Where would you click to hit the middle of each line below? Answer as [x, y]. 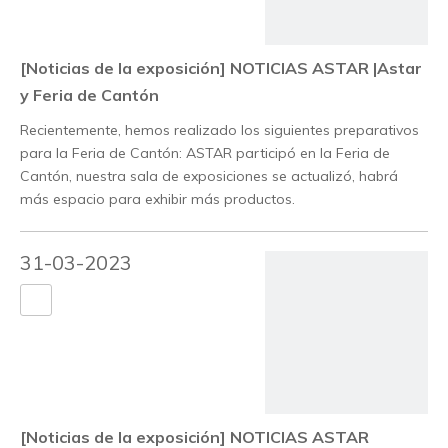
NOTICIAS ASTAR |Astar [326, 68]
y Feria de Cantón [89, 95]
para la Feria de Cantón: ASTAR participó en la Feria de [205, 153]
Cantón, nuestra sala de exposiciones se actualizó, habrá [209, 176]
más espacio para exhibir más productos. [157, 199]
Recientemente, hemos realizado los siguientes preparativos [219, 130]
